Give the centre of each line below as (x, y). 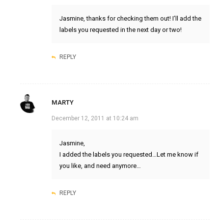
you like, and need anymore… (100, 166)
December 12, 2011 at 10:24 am (95, 119)
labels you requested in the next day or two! (120, 30)
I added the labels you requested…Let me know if (129, 155)
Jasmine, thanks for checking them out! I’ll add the (130, 19)
